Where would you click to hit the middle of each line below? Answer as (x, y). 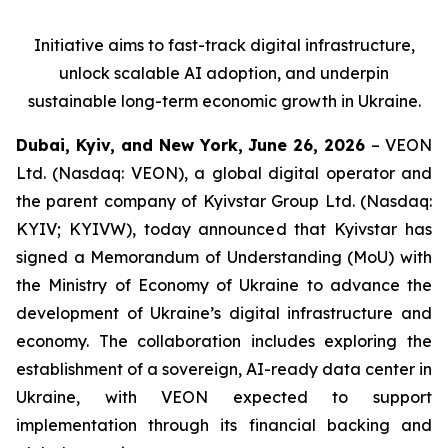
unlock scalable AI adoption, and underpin (224, 73)
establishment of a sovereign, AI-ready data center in (224, 369)
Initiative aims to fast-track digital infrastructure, (224, 45)
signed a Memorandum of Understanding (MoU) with (224, 257)
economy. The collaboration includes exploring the (224, 341)
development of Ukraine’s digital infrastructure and (224, 313)
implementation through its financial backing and (224, 425)
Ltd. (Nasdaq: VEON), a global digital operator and (224, 173)
